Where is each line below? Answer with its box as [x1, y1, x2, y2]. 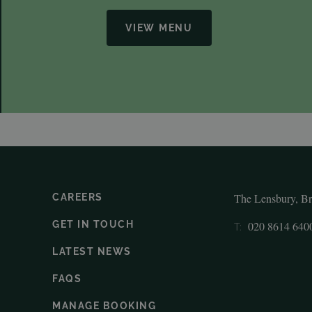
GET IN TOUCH [52, 219, 134, 231]
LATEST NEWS [52, 246, 132, 258]
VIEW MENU [125, 22, 193, 33]
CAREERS [52, 192, 103, 203]
